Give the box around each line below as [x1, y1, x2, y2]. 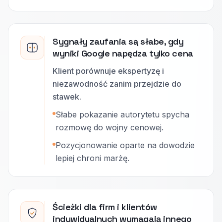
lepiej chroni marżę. [55, 153, 129, 163]
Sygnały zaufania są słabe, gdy [53, 36, 184, 47]
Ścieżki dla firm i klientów [53, 201, 157, 213]
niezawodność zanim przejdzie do [53, 79, 181, 89]
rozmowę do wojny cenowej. [55, 122, 164, 132]
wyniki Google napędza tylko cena [53, 48, 193, 59]
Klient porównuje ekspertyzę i [53, 66, 164, 76]
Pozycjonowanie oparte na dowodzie [55, 140, 195, 150]
